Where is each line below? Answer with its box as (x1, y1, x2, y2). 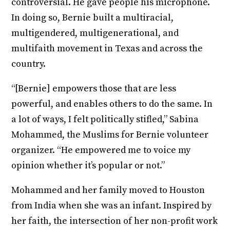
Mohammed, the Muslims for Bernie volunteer (11, 128, 209, 141)
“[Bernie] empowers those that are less (11, 82, 177, 94)
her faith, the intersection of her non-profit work (11, 215, 218, 227)
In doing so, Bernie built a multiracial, (11, 11, 174, 24)
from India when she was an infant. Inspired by (11, 199, 212, 212)
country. (11, 57, 46, 70)
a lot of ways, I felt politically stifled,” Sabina (11, 113, 199, 125)
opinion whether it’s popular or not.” (11, 159, 165, 171)
